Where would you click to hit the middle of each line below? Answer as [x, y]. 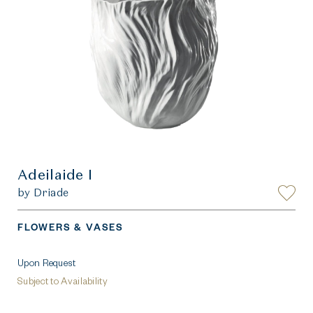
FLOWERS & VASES [71, 227]
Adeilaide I [55, 174]
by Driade [43, 192]
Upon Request [47, 263]
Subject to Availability [63, 281]
